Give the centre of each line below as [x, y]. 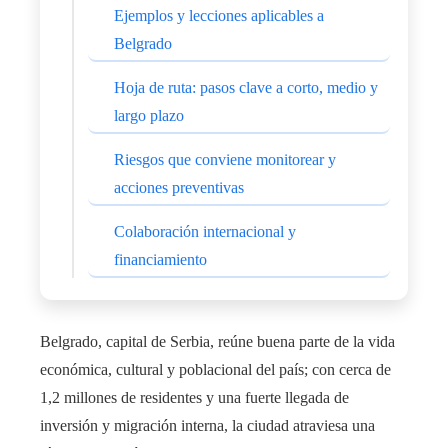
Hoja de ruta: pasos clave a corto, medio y [246, 88]
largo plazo [149, 116]
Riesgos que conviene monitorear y [225, 160]
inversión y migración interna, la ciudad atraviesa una [207, 426]
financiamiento [160, 260]
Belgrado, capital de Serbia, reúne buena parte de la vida [217, 342]
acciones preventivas [179, 188]
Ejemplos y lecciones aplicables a [219, 16]
